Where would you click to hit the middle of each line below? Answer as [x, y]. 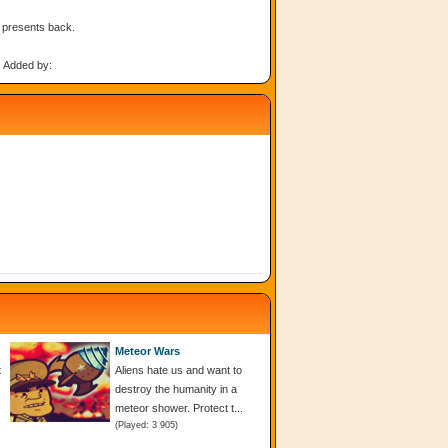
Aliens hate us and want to [178, 369]
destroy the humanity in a [176, 388]
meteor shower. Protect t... [179, 407]
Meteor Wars [147, 350]
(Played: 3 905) [146, 424]
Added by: [27, 64]
